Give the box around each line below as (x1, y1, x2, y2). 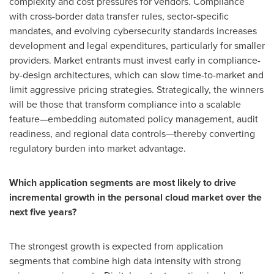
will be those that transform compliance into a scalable (9, 97, 241, 111)
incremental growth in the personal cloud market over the (9, 190, 262, 204)
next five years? (9, 204, 76, 219)
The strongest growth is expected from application (9, 239, 223, 253)
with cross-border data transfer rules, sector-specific (9, 9, 229, 23)
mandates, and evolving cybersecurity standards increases (9, 23, 257, 38)
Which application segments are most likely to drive (9, 175, 236, 190)
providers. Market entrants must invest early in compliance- (9, 53, 261, 67)
